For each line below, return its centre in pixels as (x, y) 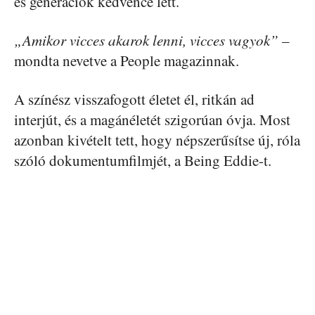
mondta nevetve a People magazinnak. (127, 60)
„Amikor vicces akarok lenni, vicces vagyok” (146, 40)
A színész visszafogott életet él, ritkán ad (134, 99)
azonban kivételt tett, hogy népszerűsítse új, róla (157, 140)
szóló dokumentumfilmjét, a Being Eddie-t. (143, 160)
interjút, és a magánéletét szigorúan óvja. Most (152, 119)
